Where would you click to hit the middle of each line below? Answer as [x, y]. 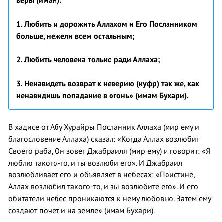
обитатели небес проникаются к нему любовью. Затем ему [110, 198]
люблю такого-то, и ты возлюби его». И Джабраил [95, 163]
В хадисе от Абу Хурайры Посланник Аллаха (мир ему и [104, 127]
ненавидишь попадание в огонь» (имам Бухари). [103, 95]
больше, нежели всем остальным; [76, 36]
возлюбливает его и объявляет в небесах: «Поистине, [101, 175]
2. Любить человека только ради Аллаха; [88, 60]
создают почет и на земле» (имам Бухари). [82, 210]
